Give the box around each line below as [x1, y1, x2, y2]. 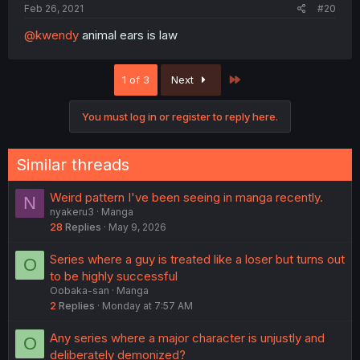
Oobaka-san [50, 284, 109, 297]
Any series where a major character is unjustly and [50, 329, 325, 346]
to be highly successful [50, 268, 178, 284]
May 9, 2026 [108, 220, 166, 233]
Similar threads [16, 154, 129, 174]
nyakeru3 [50, 205, 94, 218]
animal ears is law [79, 27, 178, 43]
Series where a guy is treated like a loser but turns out [50, 251, 345, 267]
